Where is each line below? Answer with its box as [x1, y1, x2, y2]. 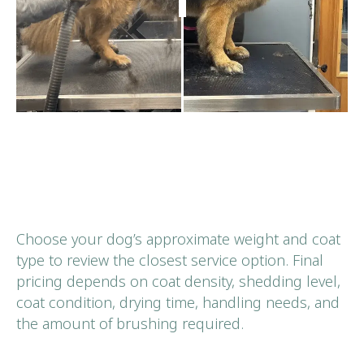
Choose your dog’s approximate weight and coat [16, 228, 340, 249]
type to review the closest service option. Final [16, 249, 323, 270]
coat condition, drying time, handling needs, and [16, 292, 340, 312]
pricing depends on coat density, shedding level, [16, 271, 340, 291]
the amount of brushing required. [16, 313, 244, 333]
